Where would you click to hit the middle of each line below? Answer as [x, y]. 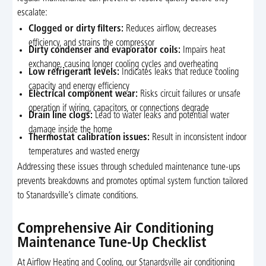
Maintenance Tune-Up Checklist [112, 244]
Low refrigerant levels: [74, 73]
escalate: [32, 13]
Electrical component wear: [83, 94]
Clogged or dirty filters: [76, 29]
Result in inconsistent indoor [198, 138]
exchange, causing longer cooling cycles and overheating [123, 65]
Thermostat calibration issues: [89, 138]
